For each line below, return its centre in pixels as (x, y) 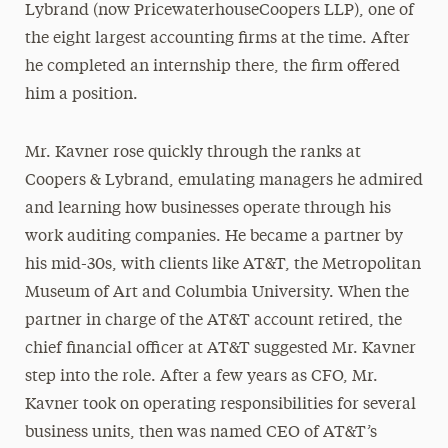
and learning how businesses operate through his (207, 209)
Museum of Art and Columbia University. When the (216, 293)
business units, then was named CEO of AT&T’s (200, 433)
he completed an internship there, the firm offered (212, 67)
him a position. (83, 95)
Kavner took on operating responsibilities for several (220, 405)
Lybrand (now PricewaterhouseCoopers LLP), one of (219, 11)
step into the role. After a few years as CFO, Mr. (201, 377)
